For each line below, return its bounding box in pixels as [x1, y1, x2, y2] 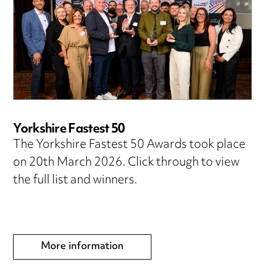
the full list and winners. [13, 168, 138, 193]
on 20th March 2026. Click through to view [13, 150, 240, 175]
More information [41, 236, 124, 257]
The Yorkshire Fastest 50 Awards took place [13, 132, 246, 157]
